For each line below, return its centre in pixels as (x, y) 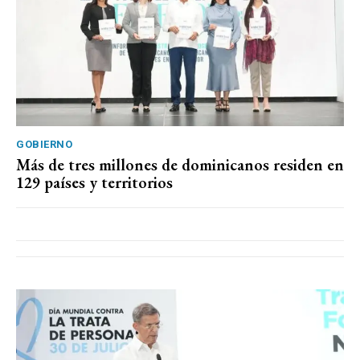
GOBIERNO (44, 145)
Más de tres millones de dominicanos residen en (180, 165)
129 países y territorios (94, 183)
